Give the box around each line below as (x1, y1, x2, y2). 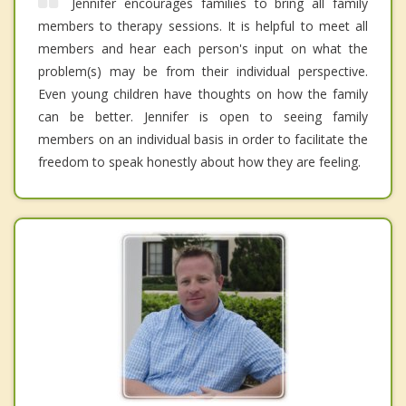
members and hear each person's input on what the (38, 40, 368, 58)
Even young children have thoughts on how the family (38, 85, 368, 103)
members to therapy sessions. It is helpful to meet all (38, 17, 368, 35)
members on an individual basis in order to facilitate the (38, 130, 368, 149)
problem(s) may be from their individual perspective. (38, 63, 368, 81)
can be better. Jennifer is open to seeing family (38, 108, 368, 126)
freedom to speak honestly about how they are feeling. (38, 153, 361, 171)
